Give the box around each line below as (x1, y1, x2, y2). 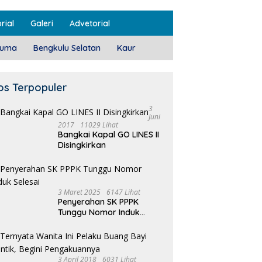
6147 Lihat (106, 187, 141, 198)
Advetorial (70, 18, 110, 29)
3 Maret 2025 (58, 187, 101, 198)
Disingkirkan (58, 140, 106, 151)
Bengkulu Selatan (33, 43, 101, 54)
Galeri (30, 18, 53, 29)
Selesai (58, 218, 85, 229)
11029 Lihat (80, 120, 119, 130)
